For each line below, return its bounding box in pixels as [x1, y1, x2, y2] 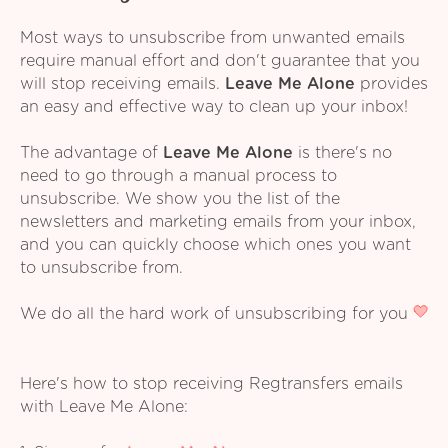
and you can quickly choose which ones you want [20, 237, 411, 254]
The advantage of [20, 145, 163, 162]
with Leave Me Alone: [20, 398, 188, 415]
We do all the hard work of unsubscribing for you [20, 306, 413, 323]
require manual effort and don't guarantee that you [20, 53, 420, 70]
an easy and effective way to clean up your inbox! [20, 99, 408, 116]
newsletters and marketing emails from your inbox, [20, 214, 416, 231]
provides [355, 76, 428, 93]
